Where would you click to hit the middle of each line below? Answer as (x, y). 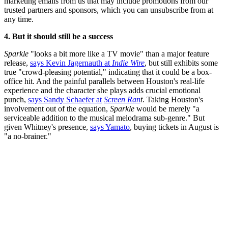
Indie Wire (128, 63)
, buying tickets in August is (174, 127)
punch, (16, 99)
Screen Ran (122, 99)
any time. (19, 19)
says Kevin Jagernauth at (71, 63)
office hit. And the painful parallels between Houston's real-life (104, 81)
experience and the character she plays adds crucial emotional (102, 90)
